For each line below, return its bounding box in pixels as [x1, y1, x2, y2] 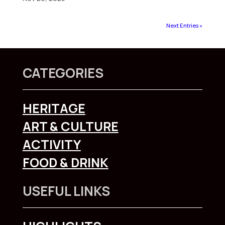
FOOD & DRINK [22, 154, 108, 171]
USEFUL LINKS [22, 182, 110, 200]
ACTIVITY [22, 136, 81, 153]
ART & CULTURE [22, 118, 119, 135]
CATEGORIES [22, 64, 103, 82]
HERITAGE [22, 99, 85, 117]
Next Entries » [166, 22, 203, 29]
